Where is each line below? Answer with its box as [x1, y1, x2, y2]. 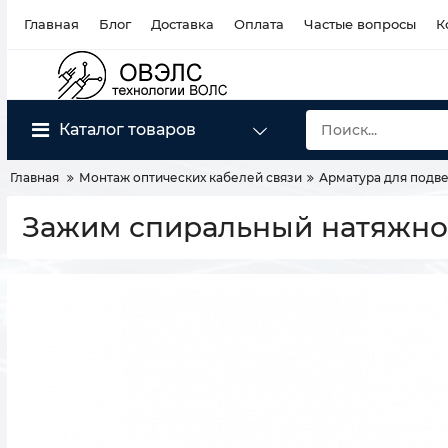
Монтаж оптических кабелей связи [79, 170, 302, 185]
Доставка [151, 16, 214, 32]
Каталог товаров [59, 120, 196, 139]
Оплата [234, 16, 284, 32]
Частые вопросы [304, 16, 416, 32]
